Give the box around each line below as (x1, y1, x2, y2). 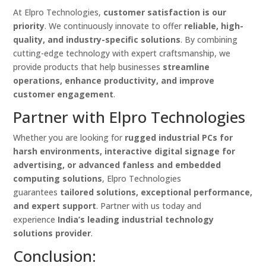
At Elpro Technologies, (13, 7, 104, 18)
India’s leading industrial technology (58, 214, 214, 226)
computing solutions (13, 173, 103, 185)
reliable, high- (184, 20, 244, 32)
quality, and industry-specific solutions (13, 34, 181, 46)
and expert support (13, 200, 97, 212)
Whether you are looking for (13, 132, 125, 144)
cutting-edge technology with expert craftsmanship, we (13, 47, 231, 59)
